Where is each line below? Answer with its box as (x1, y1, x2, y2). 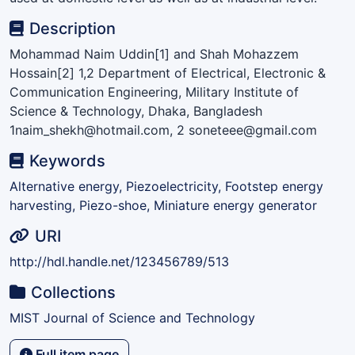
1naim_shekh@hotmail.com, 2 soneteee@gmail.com (10, 121, 317, 138)
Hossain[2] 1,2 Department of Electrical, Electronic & (10, 64, 326, 81)
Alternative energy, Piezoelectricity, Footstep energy (10, 177, 323, 194)
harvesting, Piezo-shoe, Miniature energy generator (10, 197, 317, 213)
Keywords (29, 151, 106, 170)
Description (29, 18, 116, 38)
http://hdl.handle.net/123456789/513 (10, 253, 229, 269)
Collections (31, 282, 116, 302)
